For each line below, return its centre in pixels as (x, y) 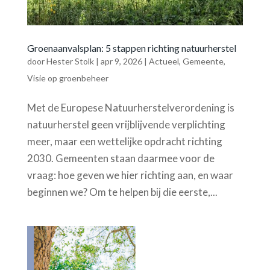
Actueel (164, 61)
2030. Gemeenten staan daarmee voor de (121, 159)
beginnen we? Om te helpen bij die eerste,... (122, 192)
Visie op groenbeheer (67, 78)
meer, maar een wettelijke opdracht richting (124, 142)
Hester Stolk (70, 61)
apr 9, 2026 (121, 61)
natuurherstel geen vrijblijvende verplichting (126, 125)
